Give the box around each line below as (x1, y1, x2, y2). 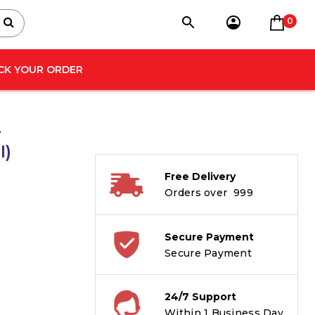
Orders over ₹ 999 (165, 186, 253, 199)
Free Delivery (165, 170, 236, 183)
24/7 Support (165, 290, 237, 303)
